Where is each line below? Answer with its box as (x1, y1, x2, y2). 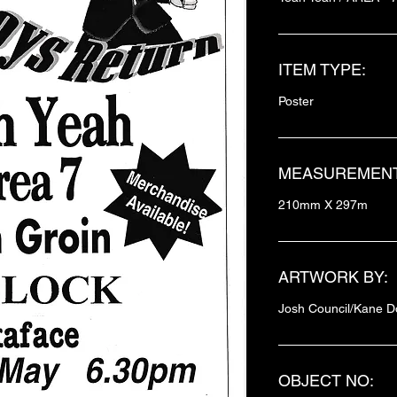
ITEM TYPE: (278, 60, 366, 79)
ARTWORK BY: (278, 268, 388, 286)
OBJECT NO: (278, 371, 374, 390)
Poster (278, 94, 314, 108)
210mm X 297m (278, 198, 368, 212)
